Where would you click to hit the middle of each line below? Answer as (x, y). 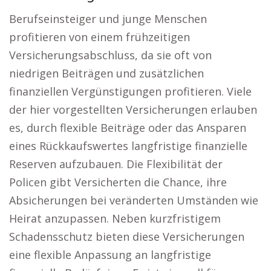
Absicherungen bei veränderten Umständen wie (134, 200)
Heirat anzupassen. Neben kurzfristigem (115, 218)
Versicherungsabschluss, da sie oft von (110, 55)
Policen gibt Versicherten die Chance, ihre (118, 182)
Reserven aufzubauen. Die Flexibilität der (116, 164)
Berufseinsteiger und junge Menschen (108, 19)
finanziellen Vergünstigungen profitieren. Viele (130, 91)
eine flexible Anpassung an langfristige (110, 255)
